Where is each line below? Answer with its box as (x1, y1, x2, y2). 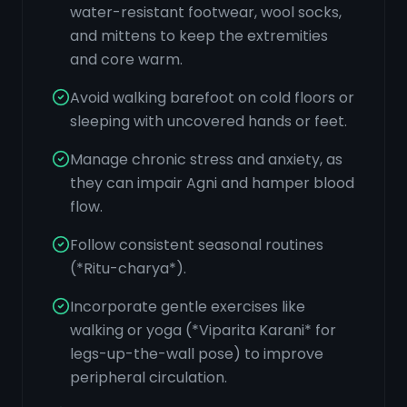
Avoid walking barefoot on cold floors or (70, 87, 354, 108)
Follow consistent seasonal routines (70, 234, 323, 255)
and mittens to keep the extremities (70, 25, 328, 46)
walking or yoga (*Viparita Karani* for (70, 320, 336, 341)
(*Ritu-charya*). (70, 258, 186, 279)
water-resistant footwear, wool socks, (70, 2, 342, 23)
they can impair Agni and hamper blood (70, 173, 354, 194)
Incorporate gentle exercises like (70, 296, 305, 317)
